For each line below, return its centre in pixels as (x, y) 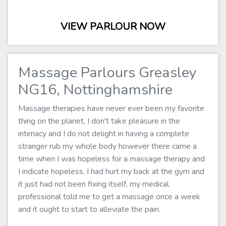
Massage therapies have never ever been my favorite (111, 108)
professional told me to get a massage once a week (109, 197)
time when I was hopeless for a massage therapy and (111, 159)
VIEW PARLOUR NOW (113, 26)
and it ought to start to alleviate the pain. (89, 209)
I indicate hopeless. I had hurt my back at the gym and (111, 172)
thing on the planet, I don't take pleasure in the (99, 121)
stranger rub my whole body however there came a (107, 146)
